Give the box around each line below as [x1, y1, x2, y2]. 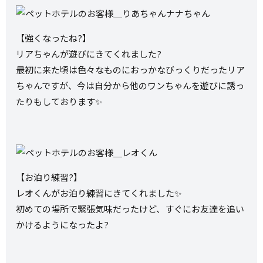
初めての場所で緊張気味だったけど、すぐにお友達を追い [16, 202, 245, 215]
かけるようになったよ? [16, 218, 109, 231]
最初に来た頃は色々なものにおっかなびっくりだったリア [16, 63, 245, 76]
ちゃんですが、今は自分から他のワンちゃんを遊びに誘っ [16, 79, 245, 92]
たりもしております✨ [16, 95, 103, 108]
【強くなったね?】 [16, 32, 92, 45]
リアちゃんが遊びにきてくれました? [16, 48, 162, 60]
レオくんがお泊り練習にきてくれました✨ [16, 186, 182, 199]
